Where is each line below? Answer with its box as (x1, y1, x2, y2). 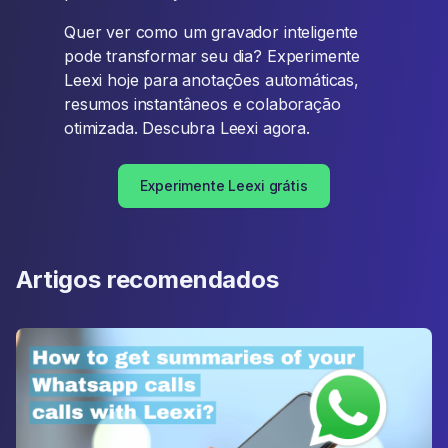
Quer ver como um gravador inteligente (64, 22, 359, 42)
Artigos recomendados (16, 265, 279, 294)
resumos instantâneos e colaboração (64, 94, 341, 114)
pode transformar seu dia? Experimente (64, 46, 361, 66)
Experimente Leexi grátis (140, 177, 308, 194)
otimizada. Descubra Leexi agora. (64, 118, 310, 138)
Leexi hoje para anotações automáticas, (64, 70, 359, 90)
